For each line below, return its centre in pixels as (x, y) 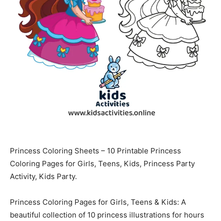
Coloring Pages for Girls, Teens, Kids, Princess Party (102, 163)
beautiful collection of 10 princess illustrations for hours (107, 215)
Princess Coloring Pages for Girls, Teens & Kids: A (98, 202)
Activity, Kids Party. (43, 176)
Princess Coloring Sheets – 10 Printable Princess (95, 150)
